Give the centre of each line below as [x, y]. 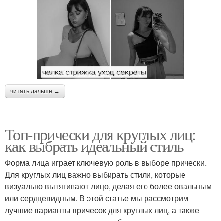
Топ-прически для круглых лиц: [100, 134]
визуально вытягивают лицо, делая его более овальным [108, 186]
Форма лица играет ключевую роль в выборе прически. [106, 162]
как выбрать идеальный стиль [94, 146]
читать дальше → [35, 91]
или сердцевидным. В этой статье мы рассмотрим [97, 198]
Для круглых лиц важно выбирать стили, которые [95, 174]
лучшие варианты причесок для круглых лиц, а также [102, 210]
